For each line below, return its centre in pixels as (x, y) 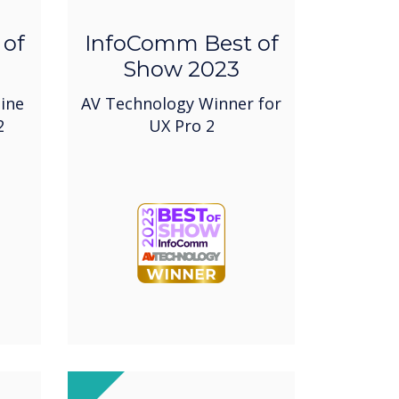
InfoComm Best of (181, 44)
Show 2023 (181, 69)
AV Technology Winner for (181, 104)
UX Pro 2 (181, 126)
